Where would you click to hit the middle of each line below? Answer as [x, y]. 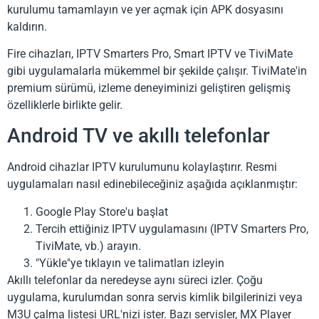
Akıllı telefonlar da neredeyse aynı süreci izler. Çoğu [135, 280]
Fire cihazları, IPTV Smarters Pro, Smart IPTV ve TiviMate [150, 54]
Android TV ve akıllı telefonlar [138, 136]
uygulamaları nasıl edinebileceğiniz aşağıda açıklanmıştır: [152, 184]
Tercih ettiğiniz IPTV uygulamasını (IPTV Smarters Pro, [172, 229]
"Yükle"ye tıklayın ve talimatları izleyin [130, 263]
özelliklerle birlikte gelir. [65, 105]
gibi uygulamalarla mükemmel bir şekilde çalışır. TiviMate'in [157, 71]
